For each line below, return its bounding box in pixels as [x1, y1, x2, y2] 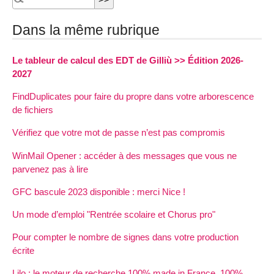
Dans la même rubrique [12, 21, 160, 38]
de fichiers [12, 105, 53, 116]
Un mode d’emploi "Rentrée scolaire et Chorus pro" [12, 209, 215, 220]
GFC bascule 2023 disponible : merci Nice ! [12, 186, 185, 197]
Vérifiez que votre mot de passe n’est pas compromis [12, 127, 225, 138]
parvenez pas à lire [12, 163, 88, 174]
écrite [12, 245, 34, 256]
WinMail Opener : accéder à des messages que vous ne [12, 150, 237, 161]
